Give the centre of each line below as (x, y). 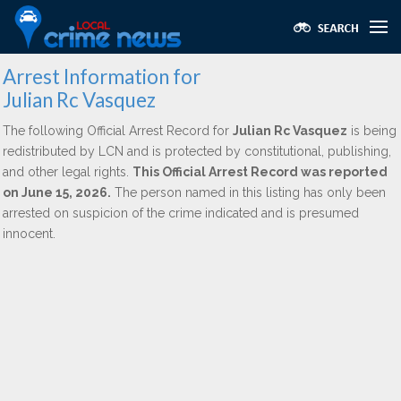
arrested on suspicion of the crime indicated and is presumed (181, 213)
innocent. (29, 234)
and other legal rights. (68, 172)
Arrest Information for (102, 77)
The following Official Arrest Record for (118, 131)
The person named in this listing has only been (248, 192)
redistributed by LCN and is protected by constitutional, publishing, (197, 151)
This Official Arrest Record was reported (260, 172)
